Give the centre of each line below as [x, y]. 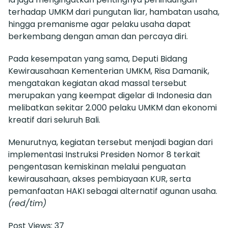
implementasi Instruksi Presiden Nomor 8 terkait [104, 155]
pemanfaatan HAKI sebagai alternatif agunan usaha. [113, 191]
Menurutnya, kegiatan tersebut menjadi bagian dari [110, 142]
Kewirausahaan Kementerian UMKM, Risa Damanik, [109, 71]
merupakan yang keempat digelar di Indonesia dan [110, 96]
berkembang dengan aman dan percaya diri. [98, 37]
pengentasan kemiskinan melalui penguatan [97, 167]
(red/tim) [27, 204]
